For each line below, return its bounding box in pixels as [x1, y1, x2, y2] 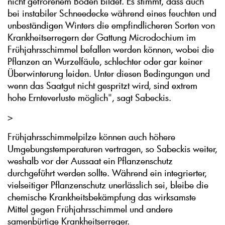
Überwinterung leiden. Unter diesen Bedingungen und [8, 67, 210, 80]
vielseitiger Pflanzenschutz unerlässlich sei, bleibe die [8, 179, 208, 191]
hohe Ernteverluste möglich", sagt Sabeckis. [8, 91, 171, 104]
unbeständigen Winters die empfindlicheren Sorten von [8, 19, 215, 32]
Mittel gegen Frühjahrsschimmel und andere [8, 203, 173, 215]
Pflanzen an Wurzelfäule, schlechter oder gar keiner [8, 55, 202, 68]
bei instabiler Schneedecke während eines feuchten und [8, 7, 216, 20]
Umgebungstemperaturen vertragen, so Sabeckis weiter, [8, 143, 217, 155]
